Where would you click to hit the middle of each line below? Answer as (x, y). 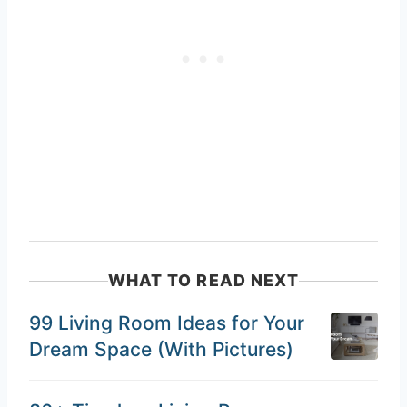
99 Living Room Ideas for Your (167, 323)
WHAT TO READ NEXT (203, 281)
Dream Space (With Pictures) (161, 349)
